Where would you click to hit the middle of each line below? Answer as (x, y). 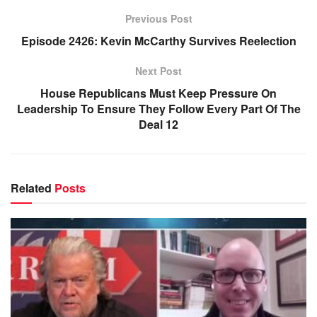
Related (31, 188)
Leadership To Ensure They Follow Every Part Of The (158, 109)
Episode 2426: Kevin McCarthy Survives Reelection (158, 41)
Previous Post (158, 18)
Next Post (158, 71)
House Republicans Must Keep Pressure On (158, 93)
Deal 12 (158, 124)
